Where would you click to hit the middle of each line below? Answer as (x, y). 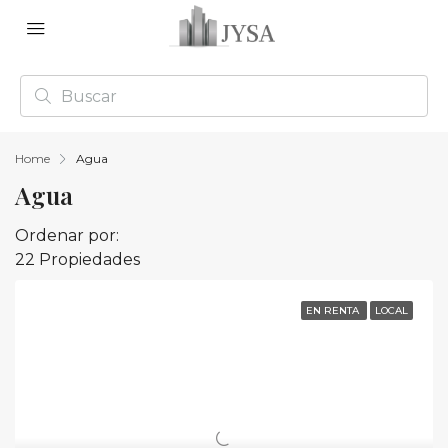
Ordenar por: (67, 235)
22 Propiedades (77, 259)
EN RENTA (334, 310)
